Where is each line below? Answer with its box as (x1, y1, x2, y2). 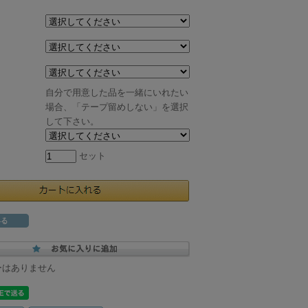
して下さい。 (45, 116, 99, 126)
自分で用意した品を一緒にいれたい (45, 87, 188, 98)
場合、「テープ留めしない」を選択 (45, 102, 188, 112)
